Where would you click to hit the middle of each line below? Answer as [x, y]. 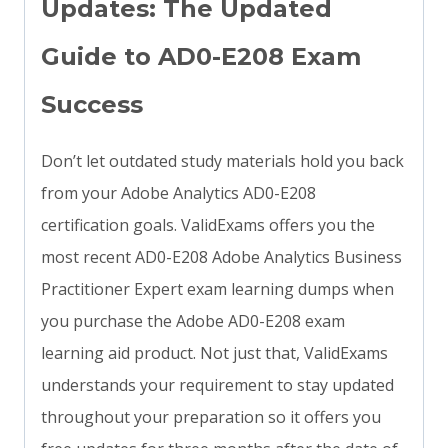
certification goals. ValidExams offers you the [208, 225]
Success [92, 105]
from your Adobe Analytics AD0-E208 [178, 193]
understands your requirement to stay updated [217, 385]
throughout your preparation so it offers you [211, 417]
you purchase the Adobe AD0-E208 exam [193, 321]
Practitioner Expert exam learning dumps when [217, 289]
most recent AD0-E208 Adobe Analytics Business [221, 257]
